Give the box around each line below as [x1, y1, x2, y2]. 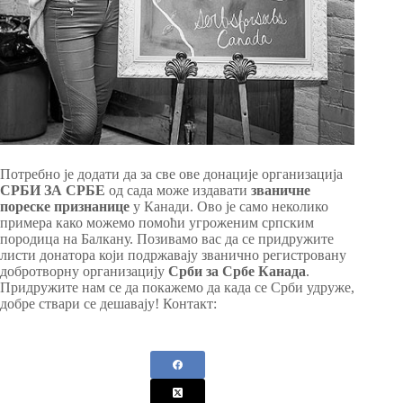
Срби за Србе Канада [168, 264, 306, 280]
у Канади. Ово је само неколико [130, 199, 328, 215]
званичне [247, 183, 310, 199]
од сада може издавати [105, 183, 247, 199]
